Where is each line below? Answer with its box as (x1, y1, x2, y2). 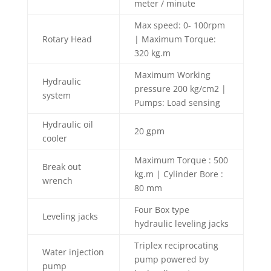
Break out (42, 161, 81, 172)
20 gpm (134, 125, 165, 137)
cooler (42, 132, 67, 144)
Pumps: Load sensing (134, 97, 220, 108)
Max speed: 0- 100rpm (134, 19, 225, 31)
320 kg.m (134, 47, 171, 59)
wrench (42, 175, 73, 186)
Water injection (42, 246, 104, 258)
